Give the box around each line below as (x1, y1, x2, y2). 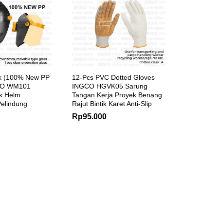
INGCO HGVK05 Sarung (72, 82, 147, 90)
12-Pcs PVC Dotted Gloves (72, 73, 155, 81)
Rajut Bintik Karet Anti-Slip (72, 99, 152, 108)
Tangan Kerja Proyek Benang (72, 91, 162, 99)
